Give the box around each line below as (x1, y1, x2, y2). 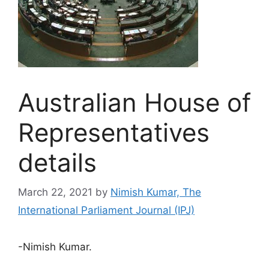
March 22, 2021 (18, 186, 92, 198)
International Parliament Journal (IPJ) (18, 204, 195, 216)
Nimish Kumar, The (110, 186, 201, 198)
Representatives (18, 117, 210, 148)
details (18, 147, 97, 178)
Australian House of (18, 87, 251, 118)
